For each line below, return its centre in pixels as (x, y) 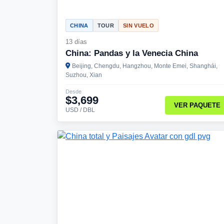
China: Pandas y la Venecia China (132, 53)
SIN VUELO (138, 25)
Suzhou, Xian (84, 75)
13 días (76, 41)
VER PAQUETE (197, 105)
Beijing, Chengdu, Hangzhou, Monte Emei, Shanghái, (145, 66)
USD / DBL (80, 110)
